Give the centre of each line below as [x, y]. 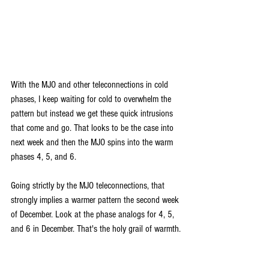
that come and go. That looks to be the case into [93, 128]
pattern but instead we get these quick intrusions [93, 114]
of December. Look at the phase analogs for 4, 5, [94, 215]
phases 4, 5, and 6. [44, 157]
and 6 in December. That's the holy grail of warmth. [96, 229]
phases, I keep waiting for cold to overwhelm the [92, 99]
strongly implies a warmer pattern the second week [96, 200]
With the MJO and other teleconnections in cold [91, 85]
